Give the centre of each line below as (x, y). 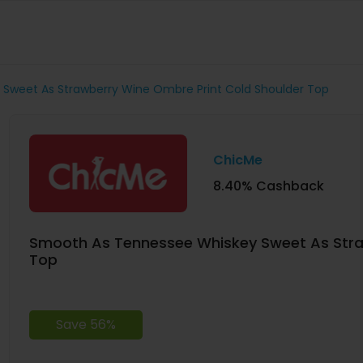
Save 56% (85, 324)
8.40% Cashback (268, 186)
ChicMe (237, 160)
